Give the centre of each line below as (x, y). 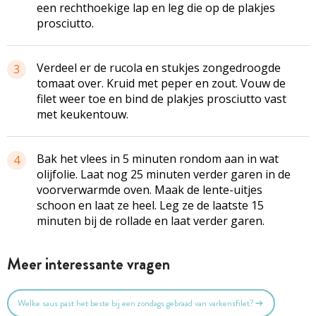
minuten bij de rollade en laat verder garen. (151, 220)
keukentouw (93, 114)
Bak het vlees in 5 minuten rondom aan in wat (158, 158)
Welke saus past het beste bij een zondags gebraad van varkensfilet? (135, 303)
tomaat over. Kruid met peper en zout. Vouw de (161, 83)
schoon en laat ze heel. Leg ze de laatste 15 (150, 205)
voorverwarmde (79, 189)
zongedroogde (242, 67)
